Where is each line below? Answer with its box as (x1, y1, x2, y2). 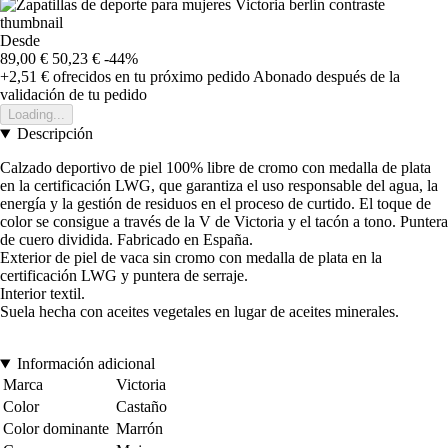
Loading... (8, 107, 65, 123)
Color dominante (3, 420, 109, 438)
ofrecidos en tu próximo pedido (49, 68, 250, 86)
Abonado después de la (253, 68, 400, 86)
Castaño (116, 398, 167, 416)
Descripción (16, 125, 93, 143)
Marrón (116, 420, 163, 438)
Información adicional (16, 355, 155, 373)
